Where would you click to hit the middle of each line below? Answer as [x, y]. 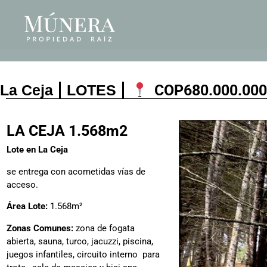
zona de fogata [104, 228]
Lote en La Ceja [37, 150]
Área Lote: [27, 207]
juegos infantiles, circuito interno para [83, 254]
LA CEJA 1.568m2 [67, 131]
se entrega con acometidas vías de [76, 171]
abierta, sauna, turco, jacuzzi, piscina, [80, 241]
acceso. [22, 184]
